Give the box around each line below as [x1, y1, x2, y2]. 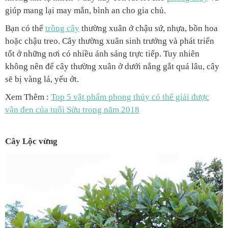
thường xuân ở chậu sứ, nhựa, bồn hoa [79, 23, 218, 33]
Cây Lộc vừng [5, 136, 58, 146]
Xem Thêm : [5, 92, 51, 102]
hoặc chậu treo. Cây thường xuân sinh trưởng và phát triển [5, 36, 214, 46]
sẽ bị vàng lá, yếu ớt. [5, 74, 79, 84]
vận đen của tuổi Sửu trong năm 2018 [5, 104, 139, 115]
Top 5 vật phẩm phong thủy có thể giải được [51, 92, 209, 102]
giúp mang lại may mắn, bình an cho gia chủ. [5, 5, 166, 15]
